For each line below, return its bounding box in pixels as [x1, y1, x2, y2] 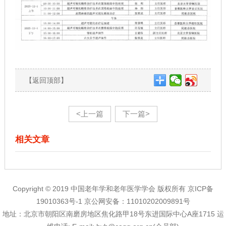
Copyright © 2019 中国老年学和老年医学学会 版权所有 [13, 185, 188, 193]
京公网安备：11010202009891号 [84, 197, 190, 206]
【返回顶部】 [25, 76, 68, 85]
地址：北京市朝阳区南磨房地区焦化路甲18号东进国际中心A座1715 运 [2, 210, 224, 218]
